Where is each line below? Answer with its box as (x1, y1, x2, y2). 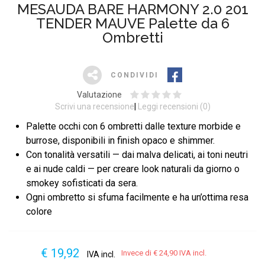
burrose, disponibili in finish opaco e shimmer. (26, 134, 215, 146)
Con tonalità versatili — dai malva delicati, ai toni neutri (26, 148, 248, 160)
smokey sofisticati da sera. (26, 177, 138, 189)
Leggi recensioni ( (137, 101, 203, 111)
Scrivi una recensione (54, 101, 134, 111)
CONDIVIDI (111, 70, 159, 79)
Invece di (121, 248, 153, 257)
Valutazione (76, 89, 124, 99)
